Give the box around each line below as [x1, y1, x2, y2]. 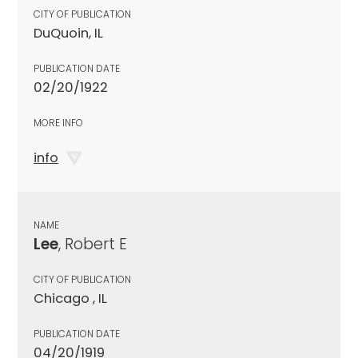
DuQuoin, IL [34, 23, 103, 42]
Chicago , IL [34, 288, 107, 308]
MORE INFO [34, 115, 83, 129]
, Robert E [58, 233, 127, 255]
